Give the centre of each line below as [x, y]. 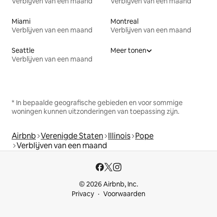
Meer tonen [128, 50]
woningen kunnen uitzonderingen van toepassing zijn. [95, 111]
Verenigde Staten [72, 136]
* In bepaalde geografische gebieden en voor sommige [97, 102]
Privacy [83, 194]
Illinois [119, 136]
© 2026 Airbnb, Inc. [108, 184]
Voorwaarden [124, 194]
